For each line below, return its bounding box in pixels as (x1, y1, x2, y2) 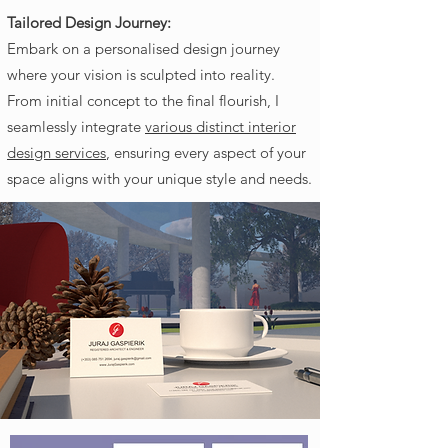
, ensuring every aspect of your (106, 143, 306, 162)
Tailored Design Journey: (7, 13, 171, 32)
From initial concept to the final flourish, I (7, 91, 279, 110)
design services (7, 143, 106, 162)
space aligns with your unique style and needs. (7, 169, 312, 188)
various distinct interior (145, 117, 296, 136)
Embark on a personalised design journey (7, 39, 280, 58)
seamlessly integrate (7, 117, 145, 136)
